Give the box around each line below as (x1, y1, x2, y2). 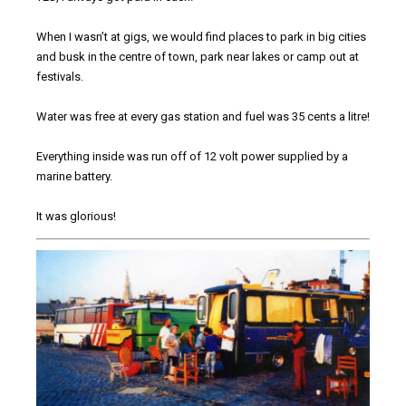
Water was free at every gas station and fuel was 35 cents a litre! (36, 109, 370, 123)
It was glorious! (36, 208, 116, 223)
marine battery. (36, 169, 112, 183)
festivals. (36, 69, 83, 83)
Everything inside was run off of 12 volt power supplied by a (36, 149, 348, 163)
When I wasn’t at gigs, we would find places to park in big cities (36, 29, 366, 43)
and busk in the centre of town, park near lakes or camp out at (36, 49, 359, 63)
